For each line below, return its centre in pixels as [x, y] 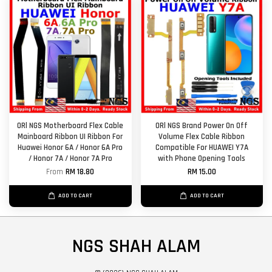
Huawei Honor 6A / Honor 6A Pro [70, 148]
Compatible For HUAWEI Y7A [202, 148]
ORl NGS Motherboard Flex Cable [70, 126]
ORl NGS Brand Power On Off [202, 126]
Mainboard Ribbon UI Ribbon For [70, 137]
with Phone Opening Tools [202, 159]
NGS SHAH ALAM [136, 246]
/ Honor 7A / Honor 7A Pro [70, 159]
